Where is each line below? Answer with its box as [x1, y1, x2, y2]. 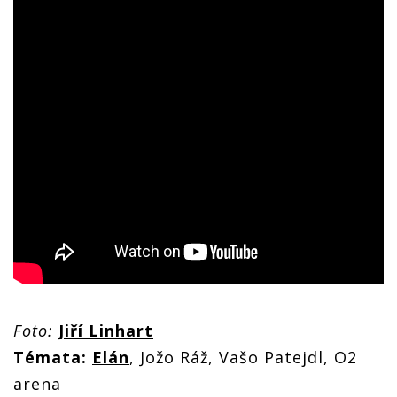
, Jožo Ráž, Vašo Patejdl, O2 [129, 346, 357, 368]
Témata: [13, 346, 87, 368]
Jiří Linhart [58, 320, 153, 341]
